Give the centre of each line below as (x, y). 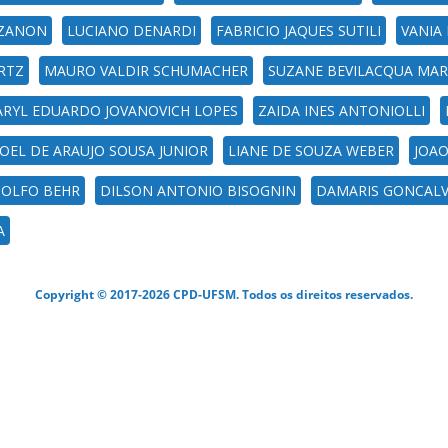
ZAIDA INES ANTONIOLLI (341, 110)
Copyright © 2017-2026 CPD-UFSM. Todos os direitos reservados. (224, 294)
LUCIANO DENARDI (131, 30)
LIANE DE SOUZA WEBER (311, 150)
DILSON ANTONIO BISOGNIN (198, 190)
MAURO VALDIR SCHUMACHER (146, 70)
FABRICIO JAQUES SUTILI (298, 30)
